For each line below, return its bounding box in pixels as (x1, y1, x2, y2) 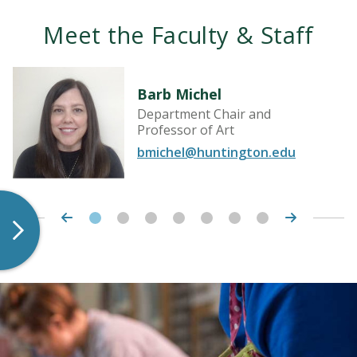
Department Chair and (137, 104, 271, 123)
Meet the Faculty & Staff (43, 18, 314, 50)
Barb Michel (137, 84, 222, 104)
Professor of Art (137, 120, 234, 139)
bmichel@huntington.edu (137, 143, 296, 161)
